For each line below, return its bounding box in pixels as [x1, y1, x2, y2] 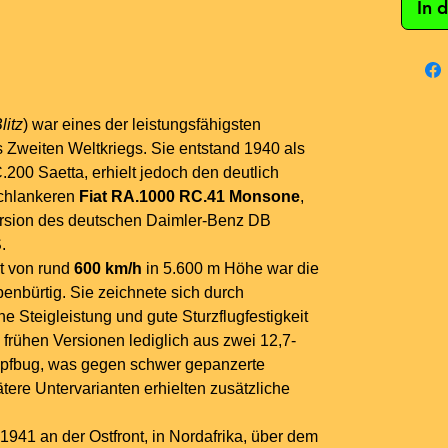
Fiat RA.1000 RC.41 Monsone [79, 188, 300, 206]
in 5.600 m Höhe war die [142, 260, 319, 278]
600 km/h [74, 260, 142, 278]
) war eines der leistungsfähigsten [23, 116, 261, 134]
